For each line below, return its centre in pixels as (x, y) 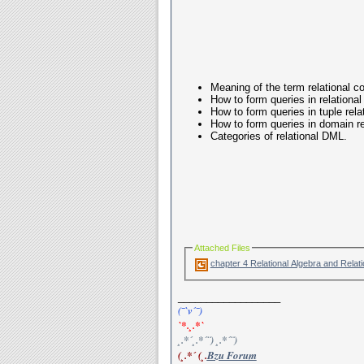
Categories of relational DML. (278, 136)
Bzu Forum (232, 355)
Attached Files (222, 247)
